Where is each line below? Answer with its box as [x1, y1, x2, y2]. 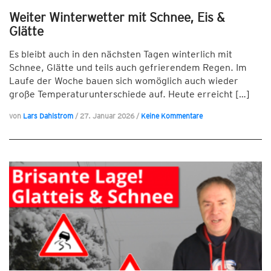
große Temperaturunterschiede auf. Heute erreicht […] [9, 88, 250, 100]
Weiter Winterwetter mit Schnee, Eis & [9, 10, 225, 25]
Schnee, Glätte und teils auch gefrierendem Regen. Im [9, 62, 247, 73]
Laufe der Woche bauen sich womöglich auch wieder [9, 75, 238, 87]
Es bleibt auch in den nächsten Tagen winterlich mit [9, 48, 232, 60]
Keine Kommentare [141, 111, 203, 120]
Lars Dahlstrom [23, 111, 73, 120]
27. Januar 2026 [80, 111, 136, 120]
